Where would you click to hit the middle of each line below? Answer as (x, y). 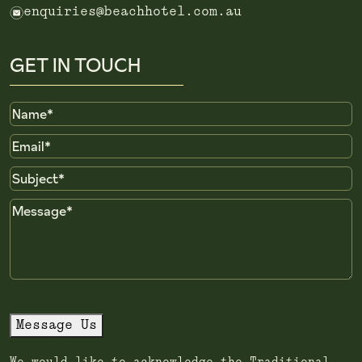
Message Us (57, 325)
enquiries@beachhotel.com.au (133, 11)
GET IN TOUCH (75, 65)
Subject (37, 175)
